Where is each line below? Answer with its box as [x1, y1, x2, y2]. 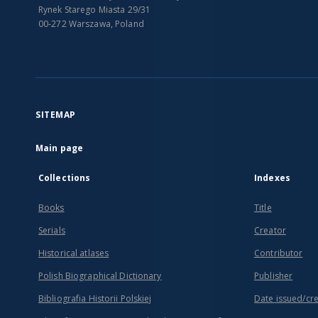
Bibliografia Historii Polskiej [38, 292, 152, 305]
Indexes [254, 172, 290, 184]
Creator [254, 224, 286, 236]
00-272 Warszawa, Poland [38, 18, 144, 30]
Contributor [254, 247, 303, 259]
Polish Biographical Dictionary [38, 270, 162, 282]
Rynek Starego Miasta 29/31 [38, 4, 151, 16]
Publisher [254, 270, 293, 282]
